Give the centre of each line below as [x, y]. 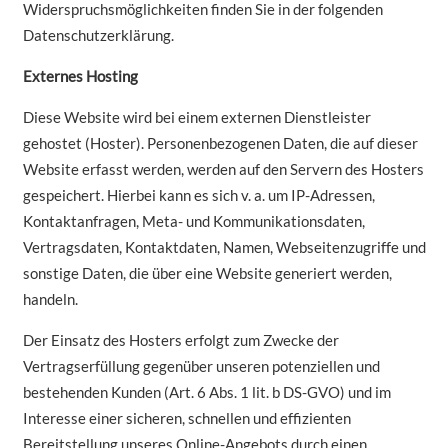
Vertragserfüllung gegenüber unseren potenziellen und [201, 366]
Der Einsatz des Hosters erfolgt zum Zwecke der [180, 340]
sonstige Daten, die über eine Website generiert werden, [207, 273]
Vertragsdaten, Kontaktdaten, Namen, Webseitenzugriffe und [224, 247]
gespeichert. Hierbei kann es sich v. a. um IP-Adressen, [198, 195]
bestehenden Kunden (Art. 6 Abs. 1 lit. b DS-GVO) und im [206, 392]
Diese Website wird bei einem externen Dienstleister [196, 117]
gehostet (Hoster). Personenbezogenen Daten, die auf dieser [220, 143]
